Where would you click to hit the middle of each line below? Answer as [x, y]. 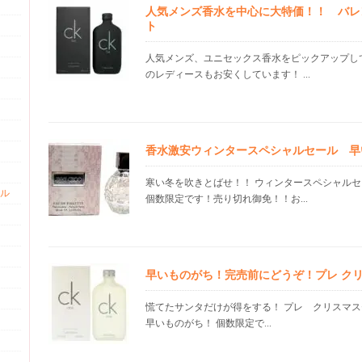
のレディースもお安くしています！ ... [228, 74]
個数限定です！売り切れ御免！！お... [227, 199]
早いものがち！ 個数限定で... [208, 323]
